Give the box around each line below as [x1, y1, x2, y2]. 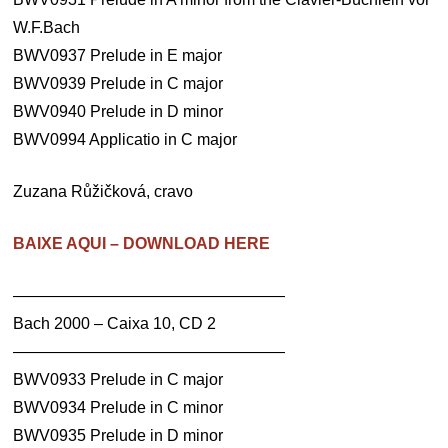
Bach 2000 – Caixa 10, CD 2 [13, 315, 217, 332]
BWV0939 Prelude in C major [13, 75, 224, 92]
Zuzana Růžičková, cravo [13, 183, 194, 200]
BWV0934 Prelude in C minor [13, 399, 224, 416]
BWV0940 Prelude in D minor [13, 103, 224, 120]
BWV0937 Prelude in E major [13, 47, 223, 64]
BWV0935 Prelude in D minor [13, 427, 224, 444]
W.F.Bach [13, 19, 81, 36]
